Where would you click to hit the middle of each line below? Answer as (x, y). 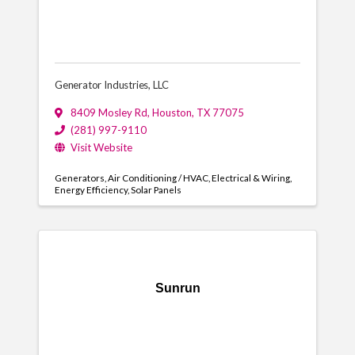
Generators (79, 177)
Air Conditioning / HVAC (158, 177)
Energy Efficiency (91, 189)
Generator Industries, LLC (111, 85)
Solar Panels (156, 189)
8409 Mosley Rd (109, 113)
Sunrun (177, 288)
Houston (172, 113)
